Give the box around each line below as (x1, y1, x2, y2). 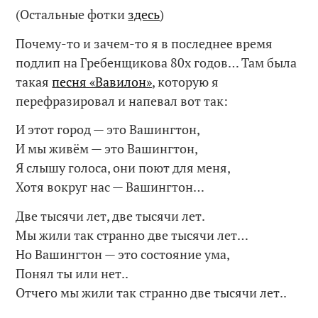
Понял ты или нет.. (16, 264, 129, 282)
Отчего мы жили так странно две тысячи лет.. (16, 283, 287, 301)
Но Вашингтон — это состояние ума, (16, 245, 231, 263)
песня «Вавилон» (52, 72, 153, 90)
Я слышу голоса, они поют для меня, (16, 159, 231, 177)
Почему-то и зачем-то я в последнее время (16, 34, 273, 52)
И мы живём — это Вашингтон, (16, 140, 199, 158)
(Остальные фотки (16, 6, 128, 23)
